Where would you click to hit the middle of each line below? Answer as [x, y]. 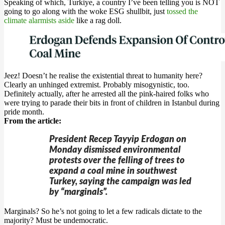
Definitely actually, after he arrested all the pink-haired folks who [106, 94]
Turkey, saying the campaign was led [120, 182]
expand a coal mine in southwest [113, 171]
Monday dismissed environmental [115, 150]
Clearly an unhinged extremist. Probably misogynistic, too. [97, 85]
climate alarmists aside [39, 20]
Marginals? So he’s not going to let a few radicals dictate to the [103, 211]
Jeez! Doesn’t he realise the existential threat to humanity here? [103, 76]
